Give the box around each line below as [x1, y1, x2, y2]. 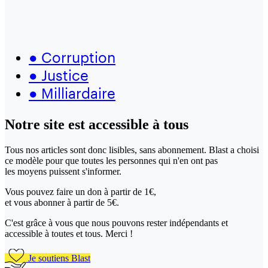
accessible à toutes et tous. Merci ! [5, 228, 133, 239]
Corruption [38, 48, 115, 66]
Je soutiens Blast [26, 252, 90, 263]
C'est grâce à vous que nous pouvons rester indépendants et [5, 217, 228, 228]
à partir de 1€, [104, 186, 156, 197]
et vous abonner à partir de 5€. [5, 197, 119, 208]
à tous [153, 116, 188, 132]
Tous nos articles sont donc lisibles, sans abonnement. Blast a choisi [5, 144, 259, 155]
